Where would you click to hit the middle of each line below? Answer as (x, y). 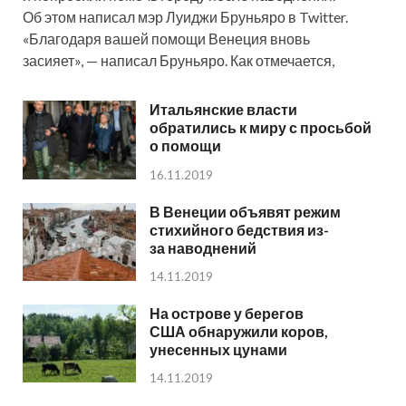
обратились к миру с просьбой (261, 128)
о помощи (185, 146)
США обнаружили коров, (239, 331)
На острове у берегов (227, 313)
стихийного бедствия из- (239, 229)
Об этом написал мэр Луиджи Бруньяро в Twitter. (185, 17)
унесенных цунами (218, 349)
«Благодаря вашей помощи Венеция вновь (166, 39)
